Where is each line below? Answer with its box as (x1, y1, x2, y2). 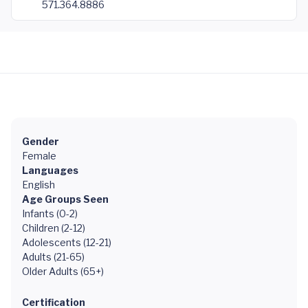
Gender (22, 135, 59, 147)
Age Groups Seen (22, 193, 109, 205)
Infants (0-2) (22, 208, 78, 219)
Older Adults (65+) (22, 265, 104, 277)
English (22, 179, 55, 190)
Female (22, 150, 56, 162)
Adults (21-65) (22, 251, 85, 263)
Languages (22, 164, 78, 176)
